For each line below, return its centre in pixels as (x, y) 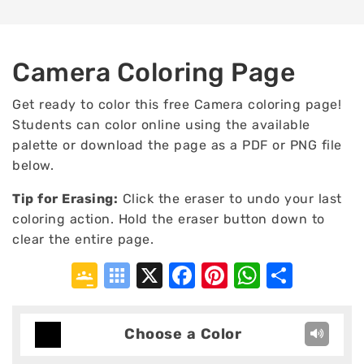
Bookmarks (199, 301)
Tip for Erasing (63, 199)
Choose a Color (183, 334)
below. (33, 165)
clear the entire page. (83, 239)
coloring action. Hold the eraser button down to (169, 219)
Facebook (255, 275)
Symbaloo (191, 275)
